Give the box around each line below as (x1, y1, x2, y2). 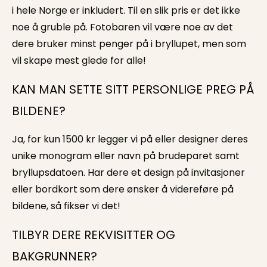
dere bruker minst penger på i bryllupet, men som (12, 37, 246, 51)
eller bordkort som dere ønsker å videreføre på (12, 182, 234, 197)
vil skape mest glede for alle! (12, 54, 146, 68)
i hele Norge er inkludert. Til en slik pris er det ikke (12, 4, 240, 18)
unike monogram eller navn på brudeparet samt (12, 149, 240, 163)
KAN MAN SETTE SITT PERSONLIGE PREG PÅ (12, 81, 254, 98)
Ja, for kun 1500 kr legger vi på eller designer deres (12, 132, 248, 147)
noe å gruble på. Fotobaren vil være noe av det (12, 20, 233, 35)
